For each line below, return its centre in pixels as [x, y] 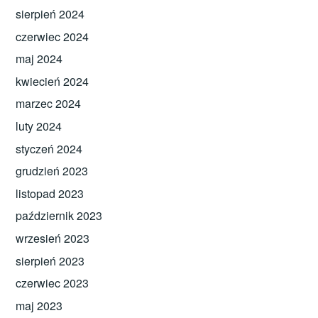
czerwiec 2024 [53, 36]
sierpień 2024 [50, 14]
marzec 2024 [49, 104]
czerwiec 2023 [53, 283]
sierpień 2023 [50, 261]
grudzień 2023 [52, 171]
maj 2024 [39, 59]
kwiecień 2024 [53, 81]
